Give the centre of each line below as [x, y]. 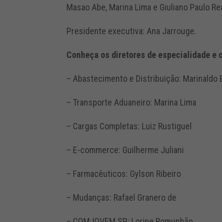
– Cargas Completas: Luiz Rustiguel [129, 126]
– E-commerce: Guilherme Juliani [125, 150]
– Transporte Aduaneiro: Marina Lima [132, 102]
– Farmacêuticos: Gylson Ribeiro [124, 173]
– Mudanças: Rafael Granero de [122, 197]
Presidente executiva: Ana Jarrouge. [132, 31]
